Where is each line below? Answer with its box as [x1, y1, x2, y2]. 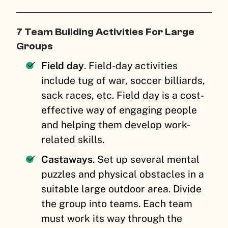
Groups [16, 40, 55, 52]
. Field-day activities [84, 60, 178, 71]
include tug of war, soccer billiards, [41, 74, 206, 86]
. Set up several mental [93, 153, 200, 165]
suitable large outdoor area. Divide [41, 183, 202, 194]
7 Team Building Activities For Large [16, 25, 194, 38]
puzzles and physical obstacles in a [41, 168, 205, 180]
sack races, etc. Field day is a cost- [41, 89, 205, 101]
